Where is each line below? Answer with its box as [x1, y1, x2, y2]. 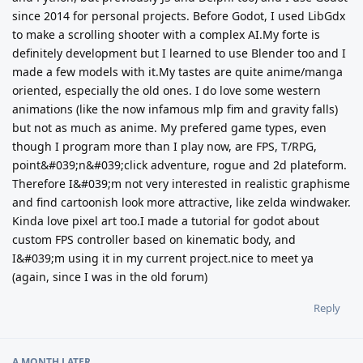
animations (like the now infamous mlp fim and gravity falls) [12, 101, 338, 117]
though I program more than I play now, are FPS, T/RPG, [12, 139, 317, 155]
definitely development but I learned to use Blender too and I [12, 45, 346, 62]
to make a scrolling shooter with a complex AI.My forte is [12, 27, 320, 43]
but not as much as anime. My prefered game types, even [12, 120, 327, 136]
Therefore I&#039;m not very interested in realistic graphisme [12, 176, 350, 192]
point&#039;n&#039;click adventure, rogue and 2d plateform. [12, 157, 347, 173]
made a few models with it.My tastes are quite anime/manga [12, 64, 343, 80]
